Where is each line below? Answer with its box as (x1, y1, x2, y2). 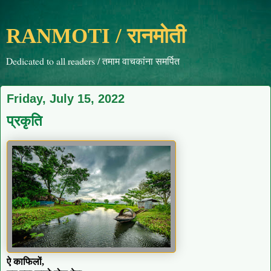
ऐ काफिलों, (7, 256, 44, 267)
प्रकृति (7, 109, 42, 131)
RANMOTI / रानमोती (6, 24, 186, 47)
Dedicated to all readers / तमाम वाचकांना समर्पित (6, 54, 180, 67)
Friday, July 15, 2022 (7, 92, 125, 105)
